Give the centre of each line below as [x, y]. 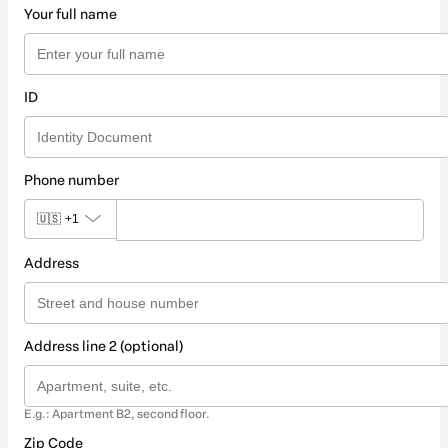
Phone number [71, 181]
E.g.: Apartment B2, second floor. [117, 414]
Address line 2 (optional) [103, 347]
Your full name [70, 15]
